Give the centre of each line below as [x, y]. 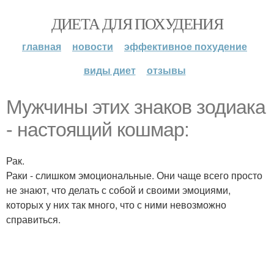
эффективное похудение [186, 46]
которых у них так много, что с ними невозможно [116, 205]
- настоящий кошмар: [98, 130]
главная [42, 46]
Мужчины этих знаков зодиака [136, 107]
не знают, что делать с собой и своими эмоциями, [118, 190]
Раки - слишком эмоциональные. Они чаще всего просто [134, 175]
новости [93, 46]
